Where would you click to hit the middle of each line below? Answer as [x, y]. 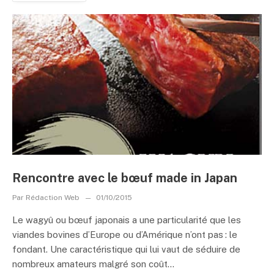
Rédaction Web [53, 197]
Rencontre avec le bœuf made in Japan [125, 178]
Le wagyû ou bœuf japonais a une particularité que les [127, 220]
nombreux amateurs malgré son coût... [93, 264]
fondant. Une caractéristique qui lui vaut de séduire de [126, 249]
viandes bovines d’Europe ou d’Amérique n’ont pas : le [125, 234]
